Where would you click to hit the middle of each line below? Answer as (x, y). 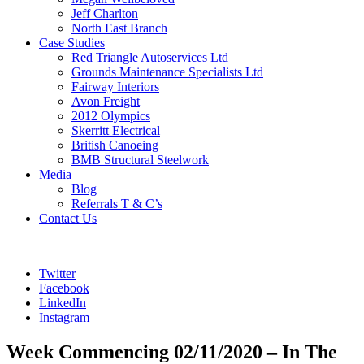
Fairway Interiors (115, 87)
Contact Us (68, 218)
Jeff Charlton (105, 13)
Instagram (64, 317)
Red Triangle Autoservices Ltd (150, 57)
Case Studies (72, 43)
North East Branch (119, 28)
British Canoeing (115, 145)
